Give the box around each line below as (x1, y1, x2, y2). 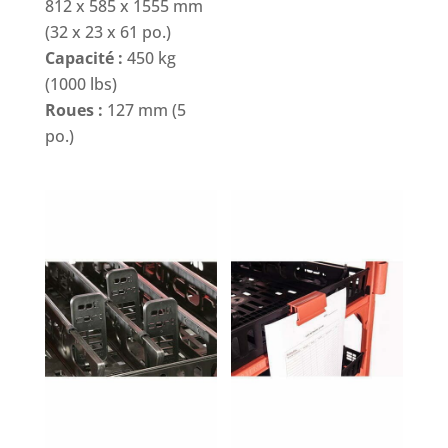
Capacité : (44, 47, 123, 70)
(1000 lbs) (44, 73, 117, 96)
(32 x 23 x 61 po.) (44, 21, 171, 44)
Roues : (44, 99, 103, 122)
